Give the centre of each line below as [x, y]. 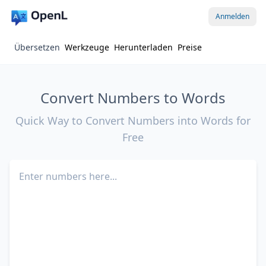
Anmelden [232, 16]
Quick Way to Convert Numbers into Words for [133, 121]
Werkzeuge [87, 47]
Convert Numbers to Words [133, 98]
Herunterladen [143, 47]
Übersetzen [37, 47]
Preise [190, 47]
